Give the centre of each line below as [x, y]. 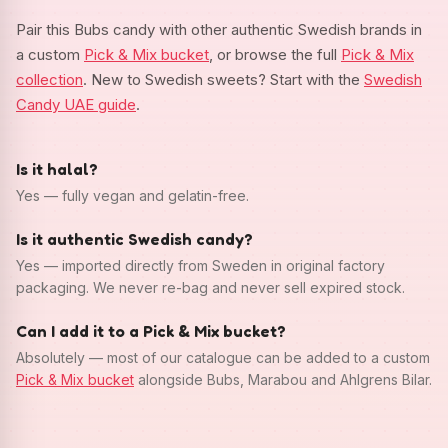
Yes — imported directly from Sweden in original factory [200, 265]
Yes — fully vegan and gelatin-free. [132, 195]
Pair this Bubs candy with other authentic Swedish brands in [219, 29]
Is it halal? [57, 168]
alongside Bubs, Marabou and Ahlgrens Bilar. [283, 379]
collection [49, 79]
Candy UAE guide [76, 104]
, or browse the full [275, 54]
